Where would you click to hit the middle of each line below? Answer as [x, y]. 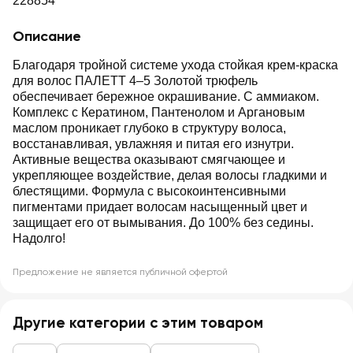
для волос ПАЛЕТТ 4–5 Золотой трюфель [135, 81]
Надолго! [39, 238]
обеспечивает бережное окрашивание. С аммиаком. [166, 97]
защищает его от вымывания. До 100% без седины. [163, 223]
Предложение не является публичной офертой [120, 272]
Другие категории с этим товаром [138, 323]
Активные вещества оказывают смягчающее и [149, 160]
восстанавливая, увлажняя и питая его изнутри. [153, 144]
